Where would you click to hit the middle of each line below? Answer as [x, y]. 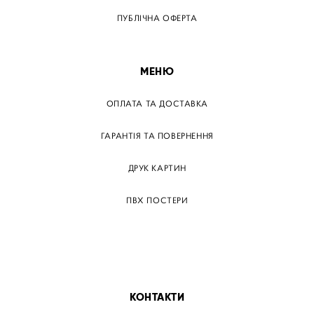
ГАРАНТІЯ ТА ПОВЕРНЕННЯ [157, 136]
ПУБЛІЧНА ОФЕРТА [157, 18]
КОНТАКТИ [157, 297]
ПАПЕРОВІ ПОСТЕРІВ [157, 265]
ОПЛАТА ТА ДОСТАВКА [157, 104]
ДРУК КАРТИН [157, 168]
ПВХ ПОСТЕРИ [157, 200]
